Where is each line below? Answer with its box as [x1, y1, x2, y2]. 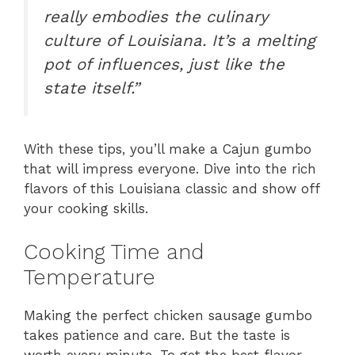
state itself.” [44, 78, 139, 97]
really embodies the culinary [44, 6, 268, 26]
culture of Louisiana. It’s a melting [44, 30, 315, 50]
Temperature [24, 264, 155, 290]
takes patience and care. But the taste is [24, 326, 290, 343]
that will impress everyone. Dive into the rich [24, 161, 316, 177]
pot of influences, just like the [44, 54, 284, 74]
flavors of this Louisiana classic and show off [24, 181, 319, 197]
